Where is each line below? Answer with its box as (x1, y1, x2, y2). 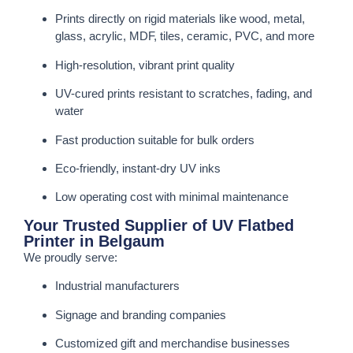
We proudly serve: (24, 250, 117, 264)
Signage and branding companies (55, 307, 226, 321)
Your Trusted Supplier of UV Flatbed (24, 216, 294, 234)
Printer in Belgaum (24, 232, 165, 250)
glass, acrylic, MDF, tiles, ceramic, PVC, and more (55, 29, 314, 43)
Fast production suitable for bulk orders (55, 132, 255, 147)
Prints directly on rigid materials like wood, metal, (55, 12, 305, 26)
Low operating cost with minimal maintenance (55, 190, 288, 204)
